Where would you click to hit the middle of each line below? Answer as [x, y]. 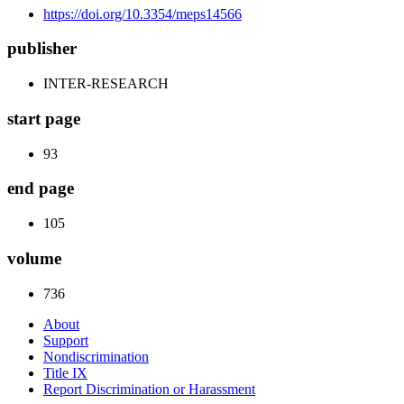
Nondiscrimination [96, 356]
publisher [42, 49]
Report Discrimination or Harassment [149, 389]
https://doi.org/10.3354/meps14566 [142, 14]
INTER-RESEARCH [106, 84]
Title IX [65, 372]
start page [44, 118]
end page [41, 188]
